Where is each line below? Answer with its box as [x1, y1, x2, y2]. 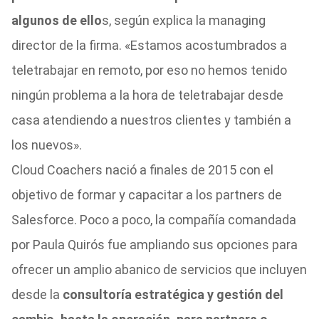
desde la [11, 287, 63, 302]
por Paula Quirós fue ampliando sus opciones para [11, 237, 298, 252]
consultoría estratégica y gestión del [62, 287, 283, 302]
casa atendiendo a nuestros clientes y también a [11, 113, 291, 127]
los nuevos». [11, 137, 82, 152]
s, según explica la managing [101, 13, 266, 28]
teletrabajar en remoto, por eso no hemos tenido [11, 63, 287, 78]
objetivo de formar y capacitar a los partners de [11, 187, 282, 202]
